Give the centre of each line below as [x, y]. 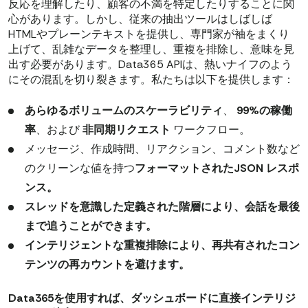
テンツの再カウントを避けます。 [107, 264]
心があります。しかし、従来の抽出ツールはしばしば [140, 19]
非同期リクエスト [126, 129]
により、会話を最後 [250, 206]
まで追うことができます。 [91, 225]
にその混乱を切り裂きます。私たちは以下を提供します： [151, 79]
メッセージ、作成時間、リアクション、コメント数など [162, 148]
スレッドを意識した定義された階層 [113, 206]
